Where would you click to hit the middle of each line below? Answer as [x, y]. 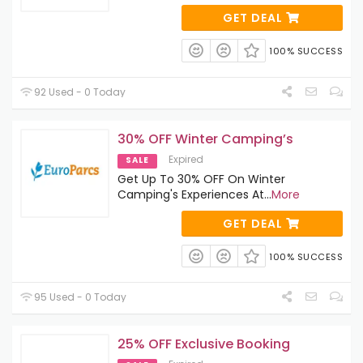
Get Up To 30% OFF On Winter [201, 179]
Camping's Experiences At [191, 194]
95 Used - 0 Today [79, 297]
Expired [186, 159]
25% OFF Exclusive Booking [204, 344]
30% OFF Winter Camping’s [205, 139]
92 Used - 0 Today [79, 92]
